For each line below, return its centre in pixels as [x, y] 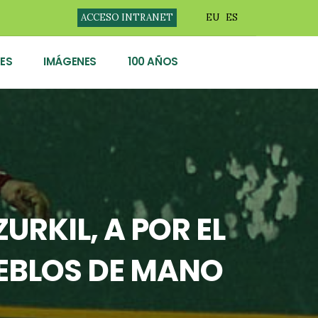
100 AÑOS [153, 61]
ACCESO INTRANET [127, 17]
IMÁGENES [70, 61]
